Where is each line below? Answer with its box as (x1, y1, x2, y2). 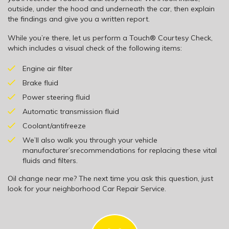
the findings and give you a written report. (8, 14, 150, 24)
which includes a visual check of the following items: (8, 43, 182, 53)
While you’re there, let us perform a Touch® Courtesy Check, (8, 33, 213, 43)
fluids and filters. (22, 156, 78, 166)
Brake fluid (22, 78, 58, 88)
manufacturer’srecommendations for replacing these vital (22, 146, 217, 155)
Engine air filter (22, 64, 73, 74)
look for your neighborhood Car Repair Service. (8, 184, 166, 194)
